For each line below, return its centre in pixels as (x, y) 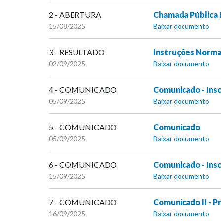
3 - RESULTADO (77, 52)
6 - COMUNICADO (83, 165)
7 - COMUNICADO (83, 202)
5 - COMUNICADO (83, 127)
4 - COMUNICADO (83, 90)
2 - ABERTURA (75, 15)
